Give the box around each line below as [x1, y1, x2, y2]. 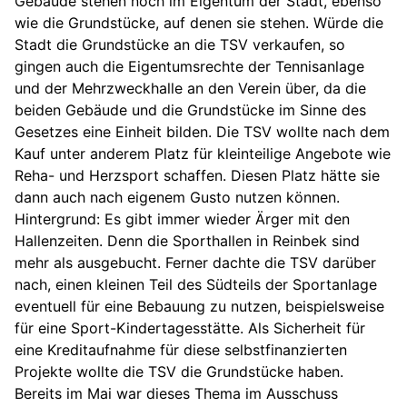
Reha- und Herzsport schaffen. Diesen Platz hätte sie [15, 166, 380, 185]
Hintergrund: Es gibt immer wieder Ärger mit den [15, 210, 350, 229]
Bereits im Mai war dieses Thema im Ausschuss [15, 384, 338, 403]
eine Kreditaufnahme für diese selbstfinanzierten [15, 341, 347, 360]
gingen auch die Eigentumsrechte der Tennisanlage [15, 57, 364, 76]
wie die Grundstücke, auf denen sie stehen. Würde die [15, 14, 383, 33]
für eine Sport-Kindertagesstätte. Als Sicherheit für [15, 319, 365, 338]
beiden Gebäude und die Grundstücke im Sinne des [15, 101, 366, 120]
